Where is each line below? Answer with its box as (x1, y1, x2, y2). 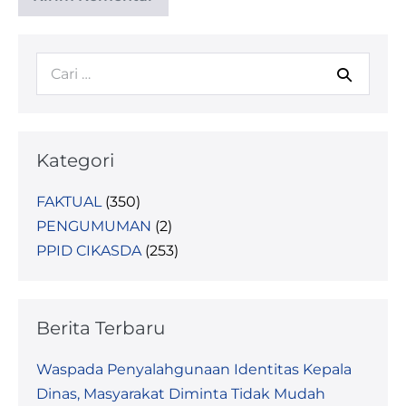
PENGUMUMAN (36, 217, 151, 235)
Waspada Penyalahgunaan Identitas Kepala (36, 361, 352, 378)
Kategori (36, 150, 114, 171)
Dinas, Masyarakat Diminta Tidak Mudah (36, 385, 325, 402)
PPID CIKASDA (36, 242, 141, 259)
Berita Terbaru (36, 317, 165, 339)
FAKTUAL (36, 193, 101, 210)
